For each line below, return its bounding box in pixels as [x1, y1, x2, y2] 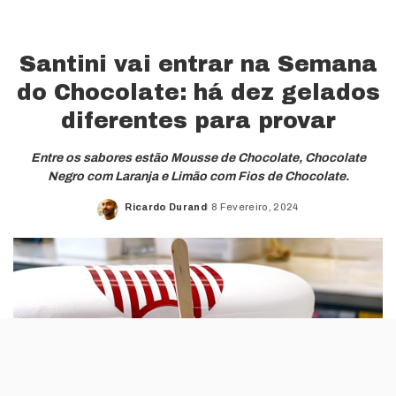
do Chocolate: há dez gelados [16, 80, 380, 104]
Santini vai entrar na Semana [19, 51, 377, 76]
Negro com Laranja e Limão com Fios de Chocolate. [47, 169, 349, 183]
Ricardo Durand [125, 202, 207, 213]
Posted [124, 208, 164, 219]
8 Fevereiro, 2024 [210, 202, 299, 213]
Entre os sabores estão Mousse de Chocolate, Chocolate [30, 150, 366, 164]
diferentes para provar [60, 108, 336, 133]
